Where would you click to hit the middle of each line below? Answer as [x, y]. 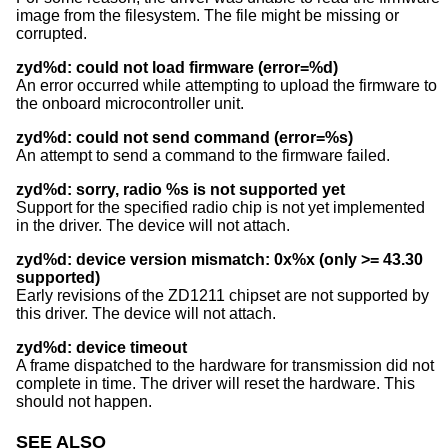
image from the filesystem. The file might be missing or [207, 16]
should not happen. [84, 402]
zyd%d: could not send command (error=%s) [184, 138]
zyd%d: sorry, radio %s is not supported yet [180, 190]
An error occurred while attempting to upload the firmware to [226, 86]
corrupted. [51, 34]
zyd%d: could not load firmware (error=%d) [177, 68]
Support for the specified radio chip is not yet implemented [220, 208]
